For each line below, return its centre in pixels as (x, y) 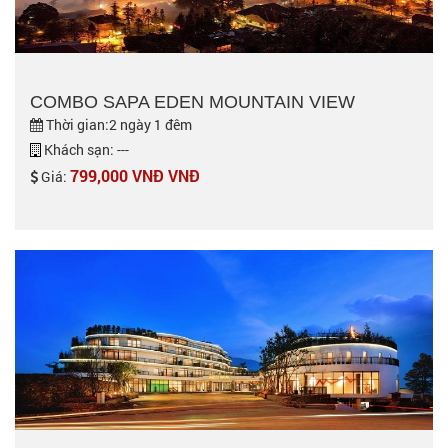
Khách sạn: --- (85, 149)
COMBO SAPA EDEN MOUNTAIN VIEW (192, 102)
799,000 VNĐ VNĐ (135, 175)
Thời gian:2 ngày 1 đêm (117, 124)
